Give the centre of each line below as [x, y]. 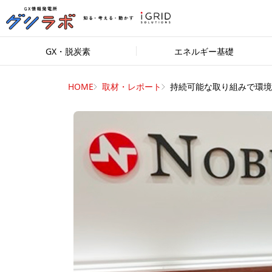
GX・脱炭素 [68, 51]
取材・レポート [132, 87]
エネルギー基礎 [204, 51]
